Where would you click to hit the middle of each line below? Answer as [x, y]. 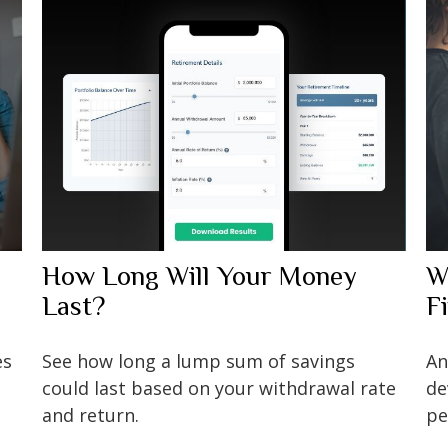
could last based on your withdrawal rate [219, 387]
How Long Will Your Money [200, 275]
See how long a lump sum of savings [199, 360]
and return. [91, 414]
